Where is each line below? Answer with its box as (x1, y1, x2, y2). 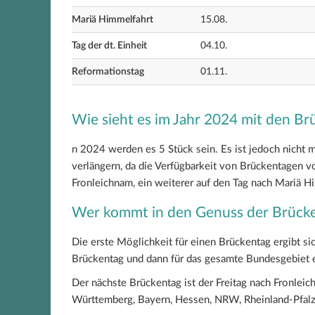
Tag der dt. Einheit (72, 41, 147, 51)
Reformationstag (72, 67, 144, 77)
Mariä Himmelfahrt (72, 15, 153, 25)
